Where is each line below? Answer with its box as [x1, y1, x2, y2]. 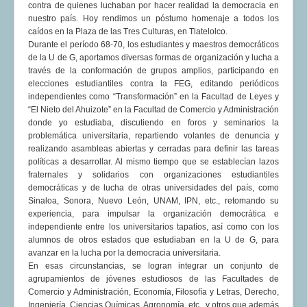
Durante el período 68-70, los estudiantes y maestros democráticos [28, 40, 279, 50]
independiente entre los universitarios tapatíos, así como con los [28, 222, 279, 232]
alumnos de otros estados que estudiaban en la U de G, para [28, 235, 279, 245]
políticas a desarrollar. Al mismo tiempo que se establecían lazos [28, 157, 279, 167]
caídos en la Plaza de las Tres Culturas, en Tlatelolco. [28, 27, 228, 37]
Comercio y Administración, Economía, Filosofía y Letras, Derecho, [28, 287, 279, 297]
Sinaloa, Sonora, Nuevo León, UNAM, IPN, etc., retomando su [28, 196, 279, 206]
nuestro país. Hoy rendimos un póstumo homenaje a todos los [28, 14, 279, 24]
